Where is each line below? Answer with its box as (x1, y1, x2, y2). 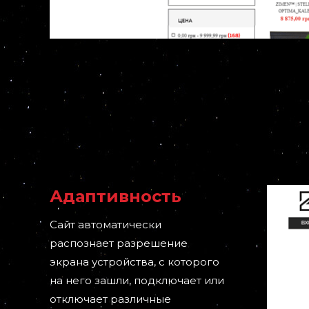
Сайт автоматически (50, 218, 161, 232)
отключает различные (50, 292, 171, 306)
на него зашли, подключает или (50, 274, 224, 288)
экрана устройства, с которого (50, 255, 219, 269)
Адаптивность (50, 186, 181, 207)
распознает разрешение (50, 237, 188, 250)
